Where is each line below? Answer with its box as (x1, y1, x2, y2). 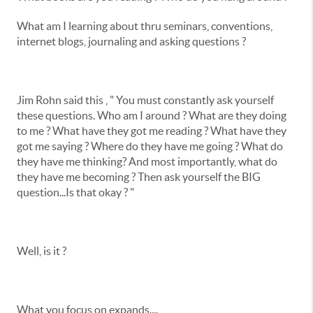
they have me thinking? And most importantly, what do (17, 155, 277, 168)
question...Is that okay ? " (17, 186, 134, 198)
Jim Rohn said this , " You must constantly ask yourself (17, 94, 274, 106)
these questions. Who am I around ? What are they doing (17, 109, 286, 122)
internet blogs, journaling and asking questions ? (17, 35, 246, 48)
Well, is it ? (17, 245, 66, 257)
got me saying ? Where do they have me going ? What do (17, 140, 283, 152)
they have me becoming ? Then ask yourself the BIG (17, 170, 261, 183)
